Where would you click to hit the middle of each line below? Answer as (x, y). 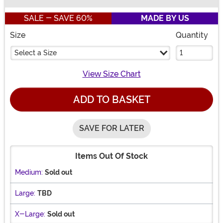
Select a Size (36, 53)
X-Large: (30, 214)
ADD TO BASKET (111, 100)
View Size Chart (111, 74)
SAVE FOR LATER (111, 128)
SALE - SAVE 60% (58, 18)
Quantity (192, 35)
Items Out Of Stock (111, 156)
